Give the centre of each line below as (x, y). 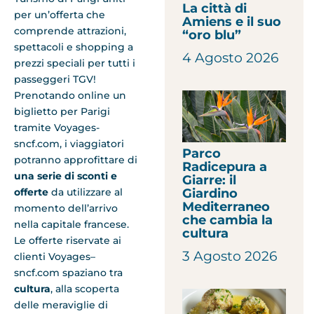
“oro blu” (212, 35)
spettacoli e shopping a (74, 47)
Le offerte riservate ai (68, 240)
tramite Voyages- (57, 127)
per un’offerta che (60, 14)
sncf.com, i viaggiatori (69, 143)
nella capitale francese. (71, 224)
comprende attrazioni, (70, 30)
